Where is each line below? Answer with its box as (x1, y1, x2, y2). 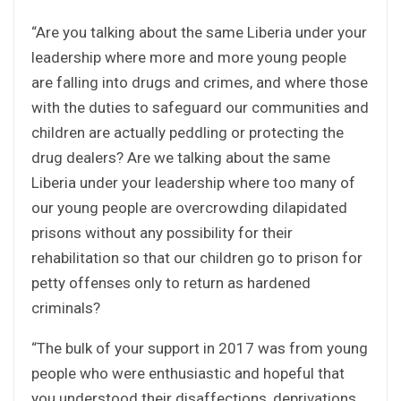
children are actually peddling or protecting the (31, 123, 344, 141)
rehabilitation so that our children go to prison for (31, 248, 363, 267)
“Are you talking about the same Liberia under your (31, 22, 367, 41)
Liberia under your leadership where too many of (31, 173, 355, 192)
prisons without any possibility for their (31, 223, 293, 242)
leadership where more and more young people (31, 47, 346, 66)
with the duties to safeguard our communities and (31, 98, 369, 116)
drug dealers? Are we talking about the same (31, 148, 330, 166)
